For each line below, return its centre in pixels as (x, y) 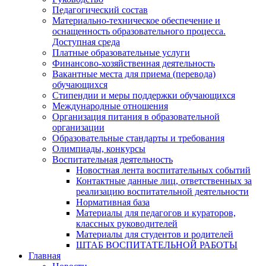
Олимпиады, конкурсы (99, 148)
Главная (45, 255)
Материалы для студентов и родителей (155, 234)
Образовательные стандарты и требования (138, 138)
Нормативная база (113, 202)
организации (78, 127)
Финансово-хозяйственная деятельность (134, 63)
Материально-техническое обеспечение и (136, 20)
